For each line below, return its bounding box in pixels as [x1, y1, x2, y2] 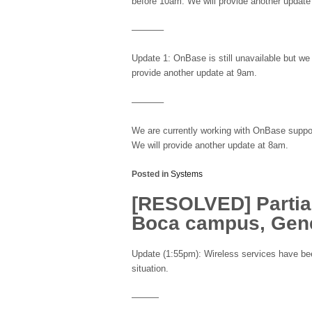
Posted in [132, 169, 171, 179]
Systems [171, 169, 203, 179]
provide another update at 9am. [132, 68, 257, 79]
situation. [132, 263, 169, 274]
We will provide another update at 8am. [132, 140, 288, 150]
